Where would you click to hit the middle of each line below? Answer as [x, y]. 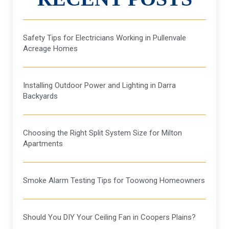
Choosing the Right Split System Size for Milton [102, 133]
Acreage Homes [50, 49]
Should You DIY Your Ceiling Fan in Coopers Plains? [109, 217]
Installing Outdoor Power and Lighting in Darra [99, 86]
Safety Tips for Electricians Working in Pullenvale [105, 38]
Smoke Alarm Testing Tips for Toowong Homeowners [114, 181]
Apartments [43, 144]
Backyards [40, 96]
